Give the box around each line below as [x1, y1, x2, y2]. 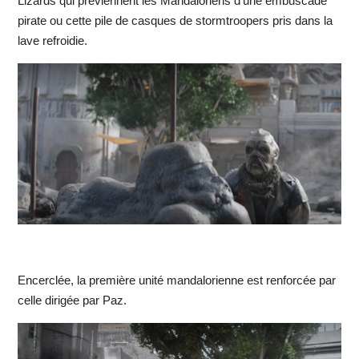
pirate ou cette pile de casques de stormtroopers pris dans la [17, 14, 333, 28]
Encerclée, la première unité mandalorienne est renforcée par [17, 273, 336, 288]
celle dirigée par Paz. [17, 293, 127, 308]
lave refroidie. [17, 34, 87, 48]
